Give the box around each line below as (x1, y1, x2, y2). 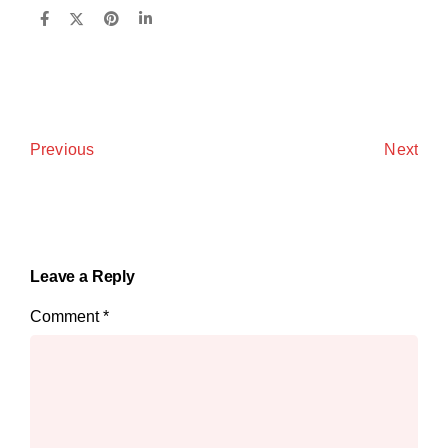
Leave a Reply (30, 268, 135, 285)
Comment (30, 308, 103, 325)
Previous (30, 141, 95, 158)
